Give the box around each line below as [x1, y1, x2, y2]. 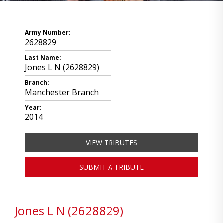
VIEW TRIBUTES [86, 138, 137, 147]
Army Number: [25, 28, 71, 37]
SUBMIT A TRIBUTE [79, 162, 144, 172]
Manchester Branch [25, 87, 99, 98]
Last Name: [25, 53, 61, 62]
